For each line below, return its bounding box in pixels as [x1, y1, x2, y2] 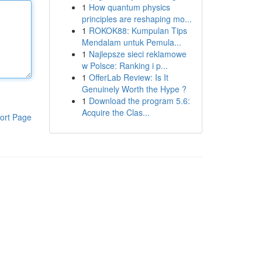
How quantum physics [88, 1, 170, 13]
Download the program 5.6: [88, 95, 190, 106]
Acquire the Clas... [81, 106, 150, 118]
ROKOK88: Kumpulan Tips [88, 25, 187, 36]
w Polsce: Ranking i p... [81, 60, 168, 71]
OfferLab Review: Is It [88, 71, 168, 83]
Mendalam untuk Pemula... [81, 36, 181, 48]
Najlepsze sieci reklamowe [88, 48, 187, 60]
